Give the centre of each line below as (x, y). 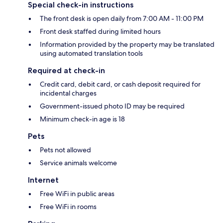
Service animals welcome (78, 163)
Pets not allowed (65, 150)
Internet (43, 180)
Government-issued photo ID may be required (112, 106)
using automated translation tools (91, 54)
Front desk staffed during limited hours (100, 32)
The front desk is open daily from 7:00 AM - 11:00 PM (122, 19)
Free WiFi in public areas (77, 194)
